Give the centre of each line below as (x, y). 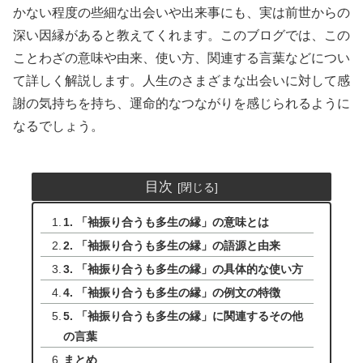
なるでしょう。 (58, 126)
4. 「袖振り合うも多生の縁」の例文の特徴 (172, 293)
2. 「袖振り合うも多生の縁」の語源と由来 (172, 246)
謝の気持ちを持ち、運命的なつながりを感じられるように (181, 104)
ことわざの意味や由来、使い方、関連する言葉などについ (181, 58)
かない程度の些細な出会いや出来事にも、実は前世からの (181, 13)
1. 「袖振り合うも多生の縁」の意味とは (167, 222)
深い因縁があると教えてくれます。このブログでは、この (181, 36)
